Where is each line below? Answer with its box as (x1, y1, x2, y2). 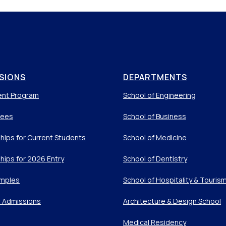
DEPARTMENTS (123, 72, 187, 83)
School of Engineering (123, 90, 196, 100)
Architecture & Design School (123, 196, 221, 206)
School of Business (123, 111, 186, 121)
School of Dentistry (123, 154, 187, 163)
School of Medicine (123, 133, 187, 142)
